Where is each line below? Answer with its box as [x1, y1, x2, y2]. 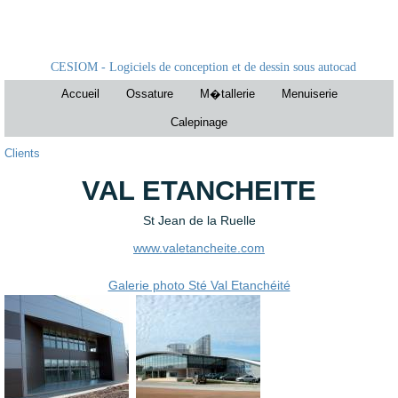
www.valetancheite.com [133, 241, 265, 255]
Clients [4, 147, 40, 160]
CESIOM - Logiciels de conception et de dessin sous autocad [51, 60, 356, 74]
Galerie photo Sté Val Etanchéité [107, 278, 291, 292]
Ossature [125, 88, 173, 100]
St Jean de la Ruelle [142, 213, 256, 227]
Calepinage [171, 116, 227, 129]
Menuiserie [281, 88, 338, 100]
